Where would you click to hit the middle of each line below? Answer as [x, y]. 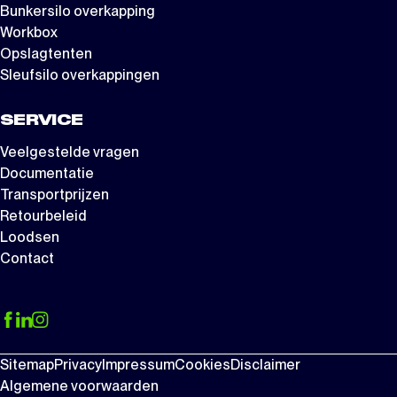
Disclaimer [265, 364]
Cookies [202, 364]
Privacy [78, 364]
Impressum [138, 364]
